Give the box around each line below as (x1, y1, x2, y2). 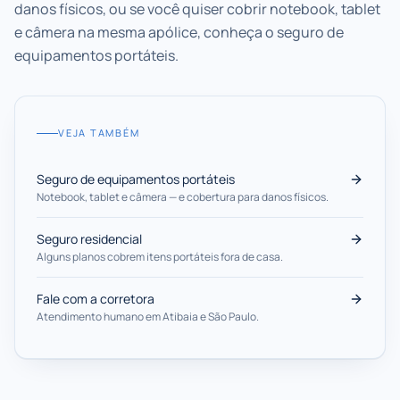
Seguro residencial (37, 230, 142, 247)
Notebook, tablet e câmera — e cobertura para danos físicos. (37, 189, 329, 204)
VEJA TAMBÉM (58, 126, 140, 139)
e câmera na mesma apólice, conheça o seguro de (14, 21, 344, 42)
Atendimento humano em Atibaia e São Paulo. (37, 309, 259, 324)
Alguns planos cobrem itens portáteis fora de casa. (37, 249, 283, 264)
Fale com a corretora (37, 290, 154, 307)
